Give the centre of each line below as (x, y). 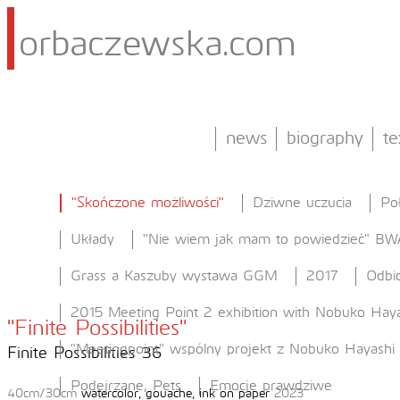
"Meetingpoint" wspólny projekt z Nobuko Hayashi (233, 349)
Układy (92, 239)
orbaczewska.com (158, 46)
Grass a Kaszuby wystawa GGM (174, 276)
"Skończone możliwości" (148, 203)
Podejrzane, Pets (126, 386)
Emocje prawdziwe (271, 386)
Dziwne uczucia (302, 203)
